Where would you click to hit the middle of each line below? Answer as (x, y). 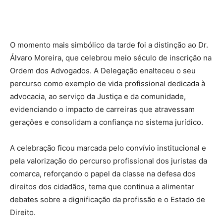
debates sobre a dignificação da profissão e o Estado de (108, 199)
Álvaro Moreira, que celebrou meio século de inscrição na (111, 57)
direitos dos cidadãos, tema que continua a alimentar (102, 186)
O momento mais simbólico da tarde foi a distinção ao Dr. (109, 45)
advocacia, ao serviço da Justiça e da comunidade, (98, 96)
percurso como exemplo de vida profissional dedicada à (108, 83)
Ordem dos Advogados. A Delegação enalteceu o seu (103, 70)
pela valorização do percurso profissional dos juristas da (109, 161)
